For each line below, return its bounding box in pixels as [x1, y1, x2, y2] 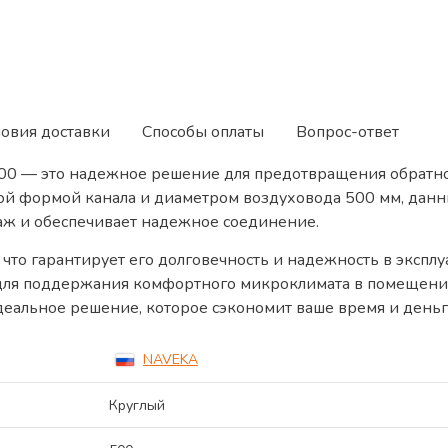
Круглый [109, 396, 165, 415]
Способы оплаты [142, 121, 264, 143]
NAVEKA [143, 350, 198, 370]
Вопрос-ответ [296, 121, 399, 143]
